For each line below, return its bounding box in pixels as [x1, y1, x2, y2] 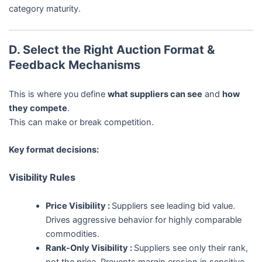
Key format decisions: [8, 144, 99, 156]
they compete [8, 102, 67, 113]
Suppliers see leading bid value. [112, 200, 236, 211]
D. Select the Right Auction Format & [8, 43, 215, 57]
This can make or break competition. [8, 116, 154, 127]
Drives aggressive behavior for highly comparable [46, 214, 242, 225]
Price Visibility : [46, 200, 112, 211]
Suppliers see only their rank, [134, 242, 249, 253]
